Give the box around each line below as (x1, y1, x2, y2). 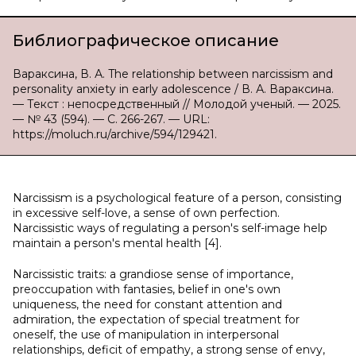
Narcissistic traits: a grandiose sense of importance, (13, 267, 293, 281)
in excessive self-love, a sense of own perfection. (13, 206, 280, 220)
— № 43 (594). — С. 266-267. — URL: (13, 112, 210, 126)
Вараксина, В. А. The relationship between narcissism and (13, 67, 333, 81)
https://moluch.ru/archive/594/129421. (13, 127, 217, 141)
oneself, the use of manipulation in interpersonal (13, 327, 279, 342)
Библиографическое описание (13, 31, 279, 50)
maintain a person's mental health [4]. (13, 236, 222, 250)
